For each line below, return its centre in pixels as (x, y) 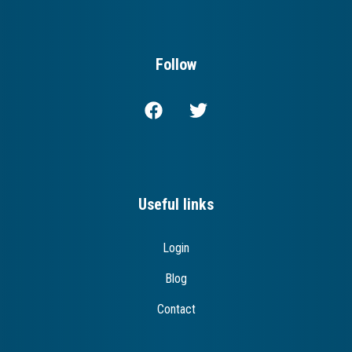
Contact (176, 310)
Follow (176, 65)
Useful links (176, 205)
